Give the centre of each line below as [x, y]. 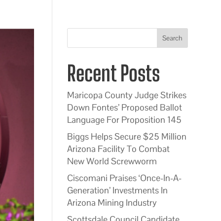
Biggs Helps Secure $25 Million [127, 136]
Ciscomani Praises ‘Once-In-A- [124, 178]
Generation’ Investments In [117, 190]
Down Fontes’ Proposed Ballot [124, 107]
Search [172, 38]
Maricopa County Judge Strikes [127, 95]
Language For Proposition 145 [124, 120]
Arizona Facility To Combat [118, 149]
